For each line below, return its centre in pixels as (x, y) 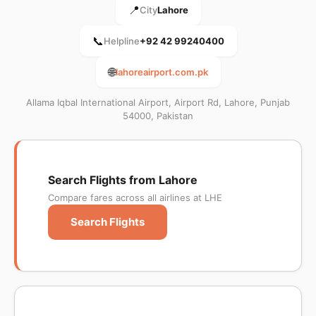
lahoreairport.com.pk (162, 72)
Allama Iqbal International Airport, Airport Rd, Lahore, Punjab (158, 102)
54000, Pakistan (158, 116)
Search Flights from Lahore (123, 180)
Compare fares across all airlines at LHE (135, 197)
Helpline (121, 41)
